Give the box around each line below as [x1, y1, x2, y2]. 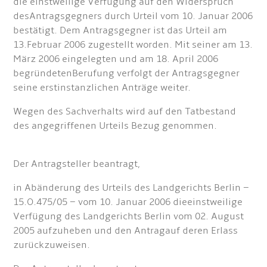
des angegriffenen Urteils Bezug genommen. [13, 120, 218, 132]
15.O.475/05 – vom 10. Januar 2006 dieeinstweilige [13, 196, 243, 208]
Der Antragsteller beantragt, [13, 158, 141, 170]
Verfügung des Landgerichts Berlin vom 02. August [13, 210, 244, 222]
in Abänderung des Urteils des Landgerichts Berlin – [13, 182, 250, 194]
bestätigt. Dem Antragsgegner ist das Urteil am [13, 24, 228, 36]
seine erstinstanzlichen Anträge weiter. [13, 82, 191, 94]
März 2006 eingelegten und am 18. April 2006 [13, 53, 219, 65]
